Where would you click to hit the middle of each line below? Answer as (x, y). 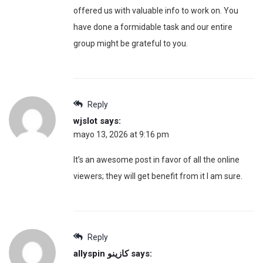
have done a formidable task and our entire (153, 27)
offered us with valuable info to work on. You (156, 10)
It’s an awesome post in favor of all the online (156, 159)
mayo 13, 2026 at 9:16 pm (121, 134)
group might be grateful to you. (131, 43)
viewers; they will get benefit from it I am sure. (158, 176)
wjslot (85, 121)
